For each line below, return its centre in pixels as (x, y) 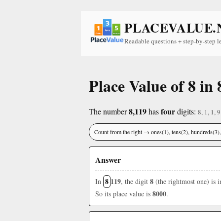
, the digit (135, 181)
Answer (108, 160)
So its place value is (124, 194)
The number (109, 111)
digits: (186, 111)
